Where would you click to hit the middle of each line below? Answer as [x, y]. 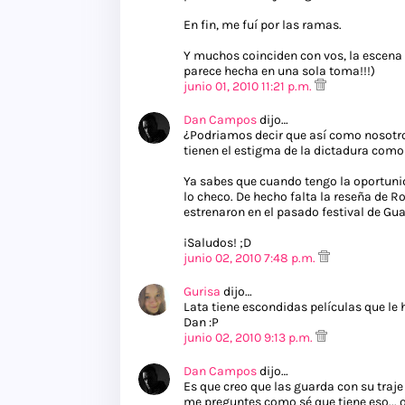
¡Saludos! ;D [217, 243]
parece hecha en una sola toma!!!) [279, 71]
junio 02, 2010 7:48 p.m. [251, 259]
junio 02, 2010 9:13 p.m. [250, 338]
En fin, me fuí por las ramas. [263, 25]
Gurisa [202, 292]
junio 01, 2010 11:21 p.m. [249, 87]
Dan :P [201, 323]
